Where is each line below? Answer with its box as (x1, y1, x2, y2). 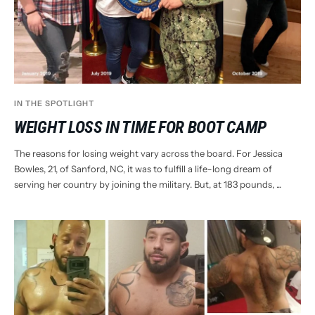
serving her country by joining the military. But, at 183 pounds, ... (14, 179, 281, 191)
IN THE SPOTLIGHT (14, 98, 94, 109)
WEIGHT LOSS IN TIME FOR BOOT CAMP (14, 117, 267, 138)
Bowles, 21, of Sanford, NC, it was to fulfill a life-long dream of (14, 163, 272, 175)
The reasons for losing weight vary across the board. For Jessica (14, 148, 283, 160)
